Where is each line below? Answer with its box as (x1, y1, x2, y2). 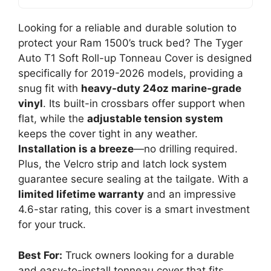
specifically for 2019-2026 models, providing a (18, 67, 243, 79)
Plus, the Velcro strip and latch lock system (18, 158, 227, 170)
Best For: (18, 249, 62, 261)
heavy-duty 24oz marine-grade (81, 82, 241, 94)
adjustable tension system (87, 113, 223, 125)
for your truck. (18, 218, 86, 230)
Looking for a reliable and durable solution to (18, 22, 237, 34)
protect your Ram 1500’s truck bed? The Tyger (18, 37, 243, 49)
